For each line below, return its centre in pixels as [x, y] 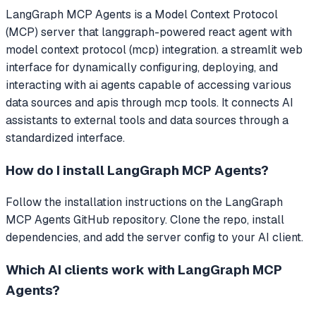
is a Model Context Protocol [205, 14]
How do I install [56, 170]
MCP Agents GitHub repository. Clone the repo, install [145, 220]
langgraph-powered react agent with [197, 32]
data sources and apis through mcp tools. [112, 102]
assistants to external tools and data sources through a [147, 120]
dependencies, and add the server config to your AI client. [154, 238]
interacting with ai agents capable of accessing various [148, 85]
